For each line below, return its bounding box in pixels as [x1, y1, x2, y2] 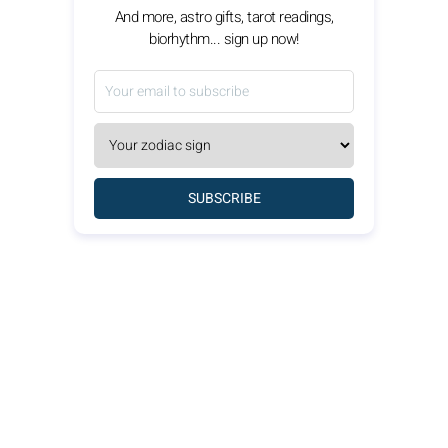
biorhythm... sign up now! [149, 27, 299, 50]
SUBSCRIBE [187, 187, 261, 209]
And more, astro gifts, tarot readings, [114, 5, 334, 28]
